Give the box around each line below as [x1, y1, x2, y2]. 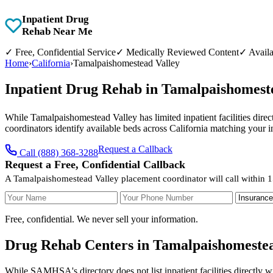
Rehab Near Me [22, 26, 93, 37]
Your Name [4, 190, 49, 201]
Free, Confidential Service [13, 47, 116, 57]
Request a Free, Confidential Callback [5, 158, 185, 171]
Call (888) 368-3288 [19, 147, 98, 158]
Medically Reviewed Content [124, 47, 239, 57]
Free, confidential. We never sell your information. [5, 213, 198, 224]
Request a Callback [98, 143, 172, 154]
